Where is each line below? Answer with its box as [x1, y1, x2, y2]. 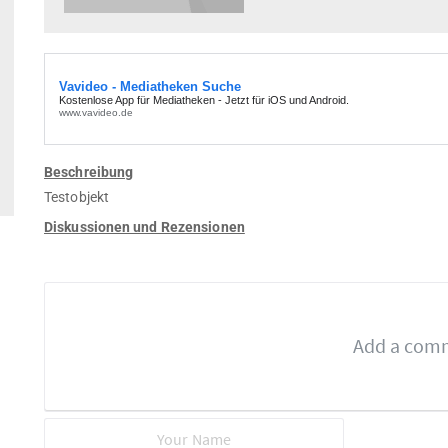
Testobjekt [44, 188, 109, 205]
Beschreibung [44, 163, 134, 180]
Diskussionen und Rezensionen [44, 218, 245, 235]
